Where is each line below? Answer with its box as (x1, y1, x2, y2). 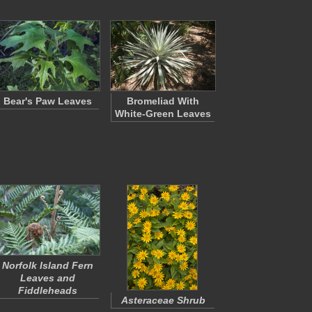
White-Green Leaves (115, 108, 211, 119)
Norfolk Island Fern (1, 260, 93, 271)
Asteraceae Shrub (120, 295, 205, 306)
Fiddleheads (17, 285, 77, 296)
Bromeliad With (127, 95, 199, 107)
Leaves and (19, 272, 75, 283)
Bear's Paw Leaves (3, 95, 92, 107)
